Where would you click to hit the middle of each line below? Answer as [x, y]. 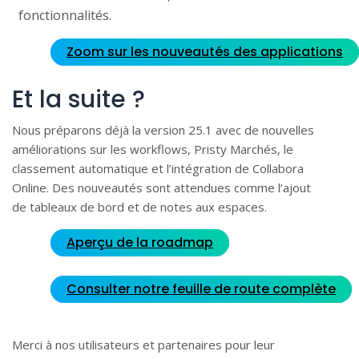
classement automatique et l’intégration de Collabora [158, 168]
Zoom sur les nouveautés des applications [205, 51]
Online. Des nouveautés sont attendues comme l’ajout [161, 187]
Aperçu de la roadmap [140, 242]
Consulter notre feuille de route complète [201, 288]
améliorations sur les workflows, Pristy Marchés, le [153, 149]
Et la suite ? [79, 99]
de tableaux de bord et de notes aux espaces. [139, 206]
